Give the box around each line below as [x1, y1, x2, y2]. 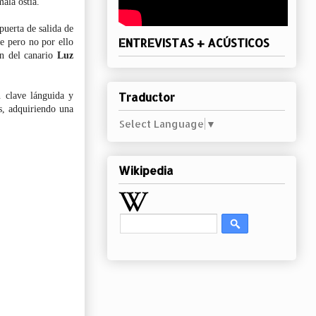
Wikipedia [119, 163, 174, 178]
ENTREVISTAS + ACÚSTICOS [119, 35, 269, 50]
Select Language [119, 117, 204, 130]
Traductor [119, 89, 175, 104]
